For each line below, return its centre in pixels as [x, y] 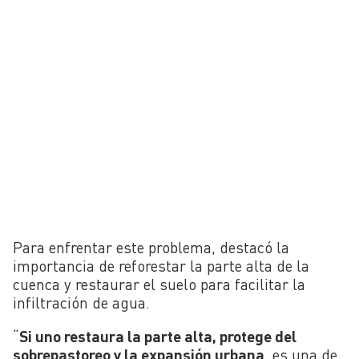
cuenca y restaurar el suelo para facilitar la [159, 284]
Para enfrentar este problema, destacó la [151, 247]
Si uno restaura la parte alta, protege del [158, 336]
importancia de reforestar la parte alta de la [161, 265]
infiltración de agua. [81, 302]
